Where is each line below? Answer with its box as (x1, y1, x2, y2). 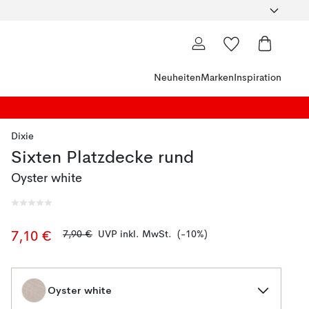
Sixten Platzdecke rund (11, 150, 194, 167)
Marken (201, 73, 234, 83)
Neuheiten (154, 73, 201, 83)
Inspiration (234, 73, 281, 83)
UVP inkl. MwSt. (98, 230, 172, 239)
